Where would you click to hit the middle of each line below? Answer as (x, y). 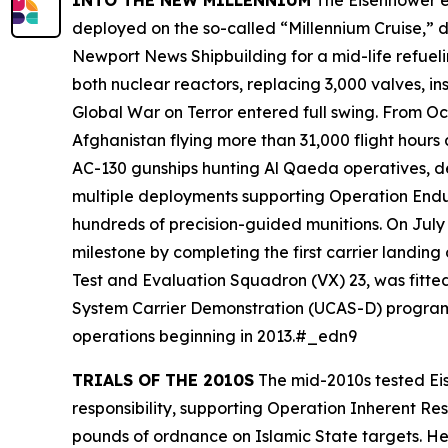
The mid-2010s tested (341, 380)
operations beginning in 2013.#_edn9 (214, 336)
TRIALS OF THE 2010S (163, 380)
